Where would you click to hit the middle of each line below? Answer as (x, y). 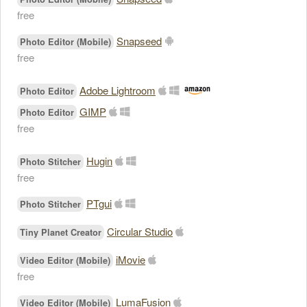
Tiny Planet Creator (61, 232)
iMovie (131, 259)
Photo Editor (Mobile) (65, 42)
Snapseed (139, 41)
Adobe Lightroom (118, 90)
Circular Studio (140, 231)
